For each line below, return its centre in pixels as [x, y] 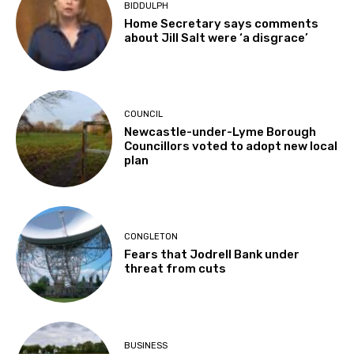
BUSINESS [146, 345]
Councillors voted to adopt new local [231, 147]
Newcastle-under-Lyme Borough [220, 132]
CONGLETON [151, 237]
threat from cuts [175, 269]
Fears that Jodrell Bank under [212, 255]
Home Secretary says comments [222, 23]
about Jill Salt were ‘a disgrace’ [217, 38]
